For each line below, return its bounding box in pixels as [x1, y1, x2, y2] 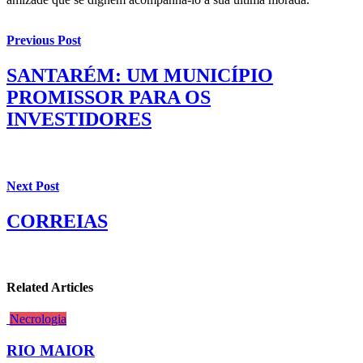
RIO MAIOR [6, 342, 95, 359]
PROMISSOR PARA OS [6, 87, 211, 109]
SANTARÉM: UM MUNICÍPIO [6, 65, 273, 87]
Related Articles [6, 280, 93, 295]
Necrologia [10, 312, 66, 327]
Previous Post [6, 33, 81, 48]
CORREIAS [6, 210, 108, 232]
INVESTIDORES [6, 109, 152, 130]
